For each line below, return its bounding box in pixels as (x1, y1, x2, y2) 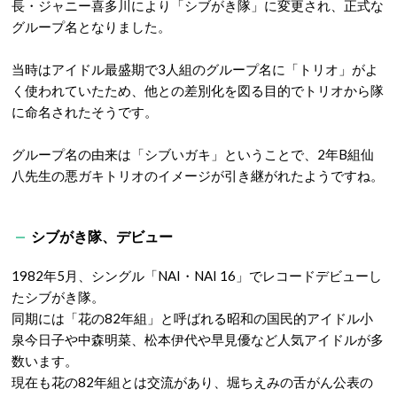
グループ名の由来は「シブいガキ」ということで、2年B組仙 (12, 146, 374, 163)
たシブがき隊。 (12, 289, 105, 306)
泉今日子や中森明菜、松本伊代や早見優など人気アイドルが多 (12, 331, 384, 348)
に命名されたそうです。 (12, 104, 158, 121)
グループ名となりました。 (12, 19, 171, 35)
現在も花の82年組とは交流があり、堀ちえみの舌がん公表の (12, 374, 373, 391)
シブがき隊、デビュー (31, 228, 173, 245)
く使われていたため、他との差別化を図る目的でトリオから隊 (12, 82, 384, 99)
